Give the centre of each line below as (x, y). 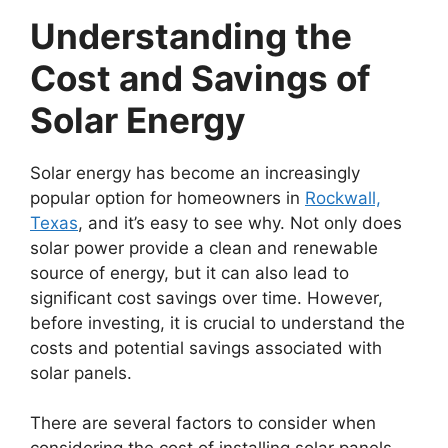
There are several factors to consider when (203, 423)
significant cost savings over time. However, (206, 298)
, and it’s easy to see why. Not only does (240, 223)
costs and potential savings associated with (206, 348)
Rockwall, (343, 198)
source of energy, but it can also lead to (189, 273)
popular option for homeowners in (167, 198)
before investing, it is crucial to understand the (217, 323)
